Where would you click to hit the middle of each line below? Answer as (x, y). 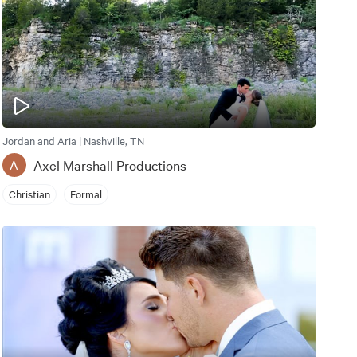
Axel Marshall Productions (110, 164)
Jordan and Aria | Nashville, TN (73, 140)
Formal (86, 194)
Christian (29, 194)
